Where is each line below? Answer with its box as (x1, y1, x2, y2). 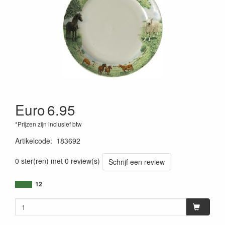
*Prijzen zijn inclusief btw (15, 120, 82, 128)
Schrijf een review (108, 157, 165, 167)
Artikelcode (15, 136, 50, 146)
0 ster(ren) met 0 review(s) (15, 155, 100, 166)
